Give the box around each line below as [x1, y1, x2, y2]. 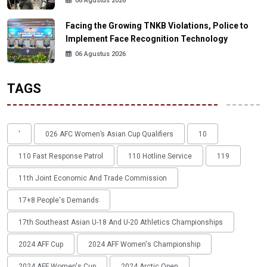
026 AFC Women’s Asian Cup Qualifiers [45, 129, 173, 138]
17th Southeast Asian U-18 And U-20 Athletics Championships [18, 218, 223, 226]
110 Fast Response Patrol [18, 151, 103, 160]
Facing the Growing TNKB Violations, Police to [66, 21, 249, 31]
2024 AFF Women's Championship [88, 240, 200, 249]
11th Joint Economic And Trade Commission [18, 173, 167, 182]
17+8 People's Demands [18, 195, 99, 204]
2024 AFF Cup [18, 240, 63, 249]
